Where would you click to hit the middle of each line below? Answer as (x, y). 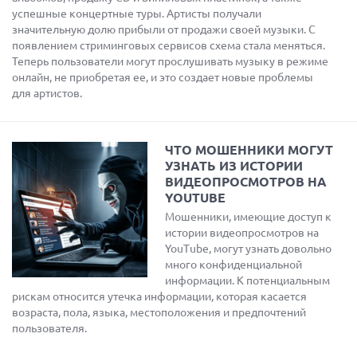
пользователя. (49, 328)
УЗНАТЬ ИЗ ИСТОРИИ (234, 166)
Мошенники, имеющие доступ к (248, 217)
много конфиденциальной (233, 265)
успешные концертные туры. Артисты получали (137, 14)
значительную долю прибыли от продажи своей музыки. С (164, 29)
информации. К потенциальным (247, 280)
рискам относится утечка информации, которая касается (159, 296)
